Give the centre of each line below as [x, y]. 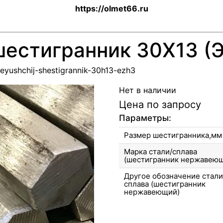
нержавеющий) [152, 192]
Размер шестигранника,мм [173, 135]
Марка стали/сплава [161, 152]
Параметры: [145, 118]
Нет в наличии [148, 90]
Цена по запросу [160, 105]
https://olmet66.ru [111, 8]
